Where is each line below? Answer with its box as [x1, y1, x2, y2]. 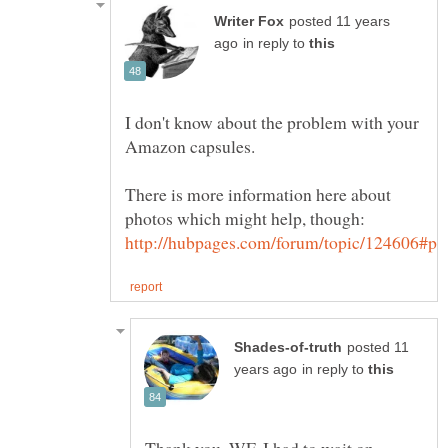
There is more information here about [125, 182, 391, 207]
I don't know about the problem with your [125, 110, 419, 135]
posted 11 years [289, 14, 390, 30]
